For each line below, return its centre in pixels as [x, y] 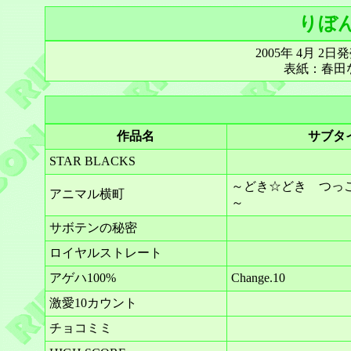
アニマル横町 [87, 194]
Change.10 [258, 278]
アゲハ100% [82, 278]
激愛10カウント [93, 303]
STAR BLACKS [92, 161]
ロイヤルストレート [105, 253]
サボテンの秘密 [93, 228]
